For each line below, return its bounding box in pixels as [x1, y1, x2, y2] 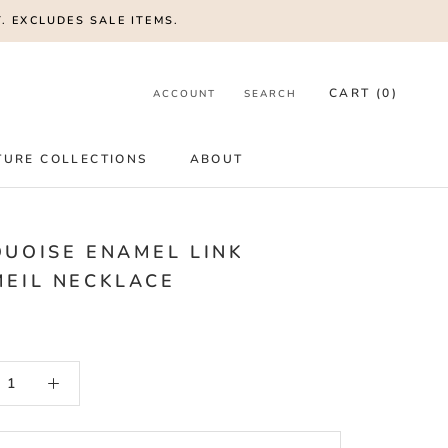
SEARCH [243, 86, 297, 101]
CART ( [328, 84, 383, 101]
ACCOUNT [152, 86, 216, 101]
